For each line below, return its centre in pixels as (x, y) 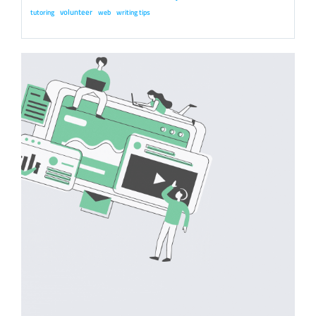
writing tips (133, 12)
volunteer (76, 12)
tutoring (42, 12)
